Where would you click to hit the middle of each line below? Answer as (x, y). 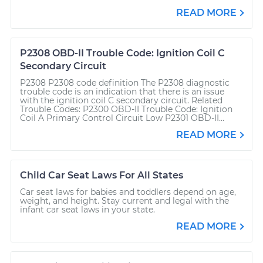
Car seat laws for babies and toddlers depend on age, (128, 192)
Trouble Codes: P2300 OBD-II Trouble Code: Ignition (126, 109)
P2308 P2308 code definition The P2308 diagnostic (125, 82)
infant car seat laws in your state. (87, 209)
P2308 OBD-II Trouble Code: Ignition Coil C (122, 53)
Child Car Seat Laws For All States (102, 175)
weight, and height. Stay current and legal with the (124, 200)
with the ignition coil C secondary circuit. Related (121, 100)
